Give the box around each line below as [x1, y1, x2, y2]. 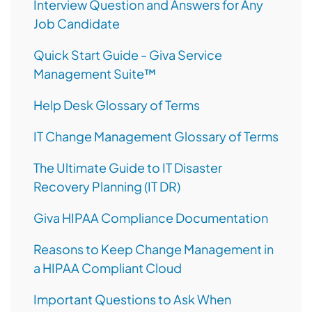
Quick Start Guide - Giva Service [33, 47, 222, 63]
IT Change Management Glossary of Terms [33, 128, 279, 145]
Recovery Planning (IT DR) [33, 178, 180, 195]
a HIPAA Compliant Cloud [33, 260, 182, 276]
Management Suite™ [33, 65, 156, 82]
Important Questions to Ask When [33, 291, 231, 308]
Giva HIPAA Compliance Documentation [33, 210, 268, 226]
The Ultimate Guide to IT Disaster [33, 159, 222, 176]
